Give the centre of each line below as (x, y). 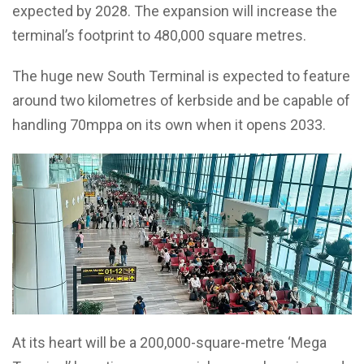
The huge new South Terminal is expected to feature (181, 76)
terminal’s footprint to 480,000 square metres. (159, 36)
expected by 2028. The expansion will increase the (175, 11)
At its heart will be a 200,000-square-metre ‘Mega (169, 342)
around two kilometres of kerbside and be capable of (181, 101)
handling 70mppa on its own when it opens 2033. (169, 125)
